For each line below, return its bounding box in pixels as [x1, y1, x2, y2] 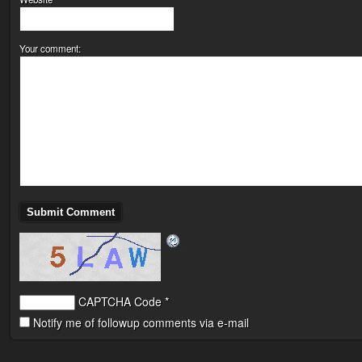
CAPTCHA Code [78, 293, 162, 310]
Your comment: [19, 42, 81, 56]
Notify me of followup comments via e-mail [33, 314, 249, 331]
